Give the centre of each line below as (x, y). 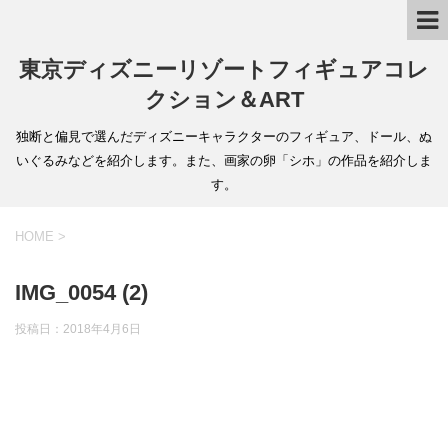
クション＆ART (224, 99)
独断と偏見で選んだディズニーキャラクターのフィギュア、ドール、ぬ (224, 136)
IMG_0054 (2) (81, 292)
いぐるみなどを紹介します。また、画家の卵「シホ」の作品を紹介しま (224, 160)
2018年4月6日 (102, 329)
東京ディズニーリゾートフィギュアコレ (224, 69)
